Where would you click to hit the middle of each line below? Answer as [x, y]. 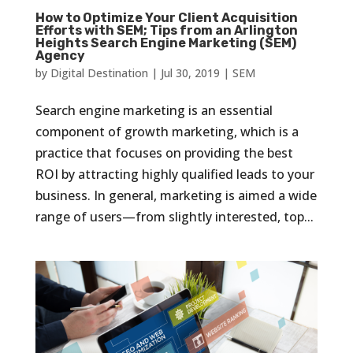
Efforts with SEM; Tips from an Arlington [166, 30]
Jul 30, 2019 [190, 72]
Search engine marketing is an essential [154, 110]
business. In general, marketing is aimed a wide [176, 195]
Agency [60, 55]
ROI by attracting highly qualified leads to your [175, 174]
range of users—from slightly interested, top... [174, 216]
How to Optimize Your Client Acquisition [166, 17]
